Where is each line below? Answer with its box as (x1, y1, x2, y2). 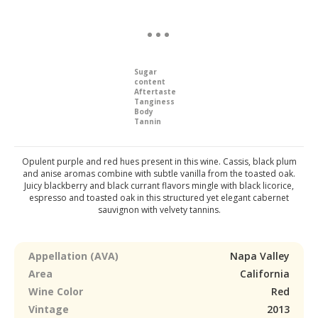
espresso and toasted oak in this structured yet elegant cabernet (29, 192, 289, 204)
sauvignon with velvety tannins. (97, 204, 221, 216)
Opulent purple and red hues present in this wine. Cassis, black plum (21, 155, 297, 168)
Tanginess (134, 97, 175, 106)
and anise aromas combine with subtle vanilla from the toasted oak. (23, 168, 295, 180)
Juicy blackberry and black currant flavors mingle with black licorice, (24, 180, 294, 192)
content (134, 77, 165, 87)
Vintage (28, 302, 69, 316)
